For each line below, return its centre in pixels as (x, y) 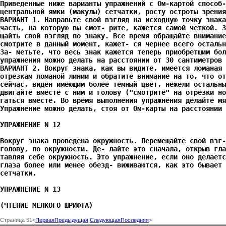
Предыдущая (71, 220)
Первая (45, 220)
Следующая (105, 220)
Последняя (135, 220)
